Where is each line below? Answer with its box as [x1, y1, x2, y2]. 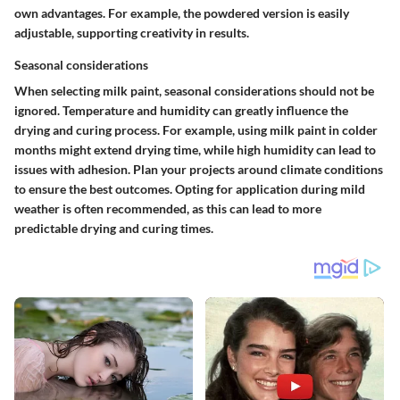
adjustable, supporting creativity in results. [14, 25, 249, 41]
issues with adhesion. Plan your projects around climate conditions [14, 162, 383, 178]
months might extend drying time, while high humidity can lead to [14, 142, 376, 158]
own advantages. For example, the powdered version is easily [14, 5, 349, 21]
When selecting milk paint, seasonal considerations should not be [14, 83, 374, 99]
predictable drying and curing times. [14, 221, 213, 237]
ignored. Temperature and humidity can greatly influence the [14, 103, 348, 119]
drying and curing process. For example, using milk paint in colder [14, 122, 378, 138]
